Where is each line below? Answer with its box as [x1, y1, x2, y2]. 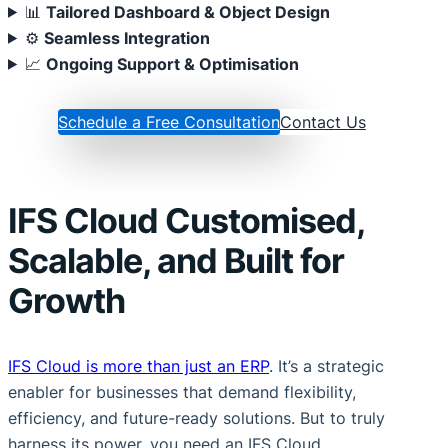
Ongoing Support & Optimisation [46, 53, 300, 74]
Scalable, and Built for [8, 239, 344, 281]
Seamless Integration [44, 27, 211, 48]
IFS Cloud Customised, [8, 199, 364, 241]
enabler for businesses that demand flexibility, [8, 382, 356, 403]
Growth [8, 279, 125, 321]
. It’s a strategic [269, 356, 384, 377]
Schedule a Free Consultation [57, 112, 280, 133]
